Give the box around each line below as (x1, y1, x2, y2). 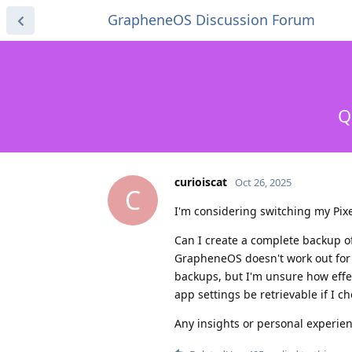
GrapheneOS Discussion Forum (108, 10, 315, 29)
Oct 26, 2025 (235, 174, 291, 189)
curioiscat (174, 174, 227, 189)
